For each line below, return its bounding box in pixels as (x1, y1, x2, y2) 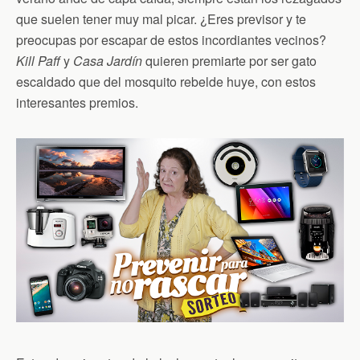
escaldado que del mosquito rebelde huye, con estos (16, 72, 316, 91)
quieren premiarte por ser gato (142, 51, 317, 70)
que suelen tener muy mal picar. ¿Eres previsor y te (16, 9, 306, 28)
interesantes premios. (16, 92, 138, 112)
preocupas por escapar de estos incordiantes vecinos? (16, 30, 326, 49)
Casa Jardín (73, 51, 142, 70)
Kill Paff (16, 51, 60, 70)
